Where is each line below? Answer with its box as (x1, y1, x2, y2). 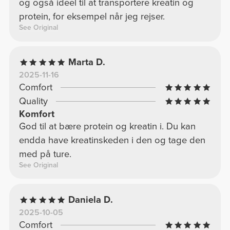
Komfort (18, 108, 54, 120)
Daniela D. (68, 194, 113, 206)
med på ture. (18, 148, 71, 160)
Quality (18, 95, 48, 107)
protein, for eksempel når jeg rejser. (18, 11, 165, 23)
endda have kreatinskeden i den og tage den (18, 135, 205, 146)
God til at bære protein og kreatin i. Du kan (18, 121, 196, 132)
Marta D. (68, 56, 106, 68)
